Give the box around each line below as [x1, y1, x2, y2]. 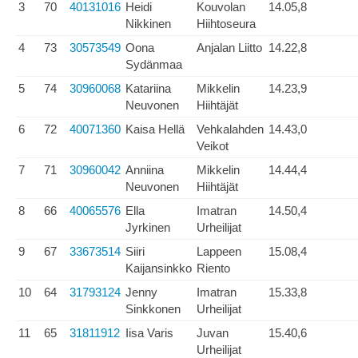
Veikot [197, 139, 229, 153]
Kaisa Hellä [125, 122, 185, 136]
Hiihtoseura [197, 17, 256, 30]
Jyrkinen [125, 221, 170, 234]
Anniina [125, 163, 164, 177]
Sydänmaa [125, 58, 182, 71]
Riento [197, 261, 230, 275]
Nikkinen [125, 17, 171, 30]
